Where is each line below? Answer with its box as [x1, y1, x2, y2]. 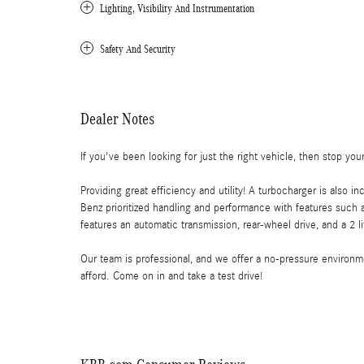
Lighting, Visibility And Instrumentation [100, 2, 254, 15]
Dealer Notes [80, 110, 154, 128]
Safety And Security [100, 43, 175, 55]
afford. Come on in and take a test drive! [80, 270, 262, 283]
